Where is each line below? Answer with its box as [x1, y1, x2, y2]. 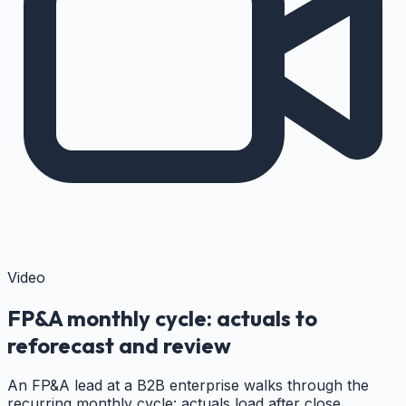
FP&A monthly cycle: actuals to [7, 304, 317, 332]
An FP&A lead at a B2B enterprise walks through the [7, 376, 369, 395]
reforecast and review [7, 331, 231, 359]
